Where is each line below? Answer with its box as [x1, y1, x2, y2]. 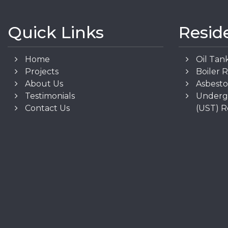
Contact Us [25, 103, 70, 113]
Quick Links [8, 22, 104, 43]
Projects [25, 67, 59, 77]
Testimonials [25, 91, 75, 101]
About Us [25, 79, 64, 89]
